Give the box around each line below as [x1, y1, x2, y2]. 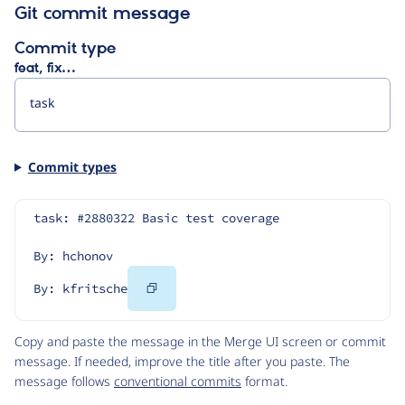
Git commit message [14, 3, 190, 25]
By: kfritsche [33, 280, 127, 297]
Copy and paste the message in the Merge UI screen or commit [14, 333, 386, 351]
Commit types [27, 157, 117, 175]
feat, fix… [14, 60, 75, 77]
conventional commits [114, 372, 241, 391]
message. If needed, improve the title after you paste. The [14, 353, 350, 371]
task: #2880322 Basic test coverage [33, 210, 279, 227]
